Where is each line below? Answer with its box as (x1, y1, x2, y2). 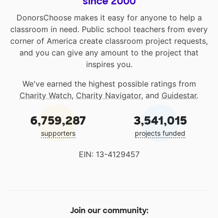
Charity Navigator (76, 90, 141, 100)
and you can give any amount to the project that (19, 47, 199, 57)
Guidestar (162, 90, 197, 100)
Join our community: (70, 205, 148, 216)
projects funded (135, 128, 185, 137)
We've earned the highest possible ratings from (22, 78, 196, 89)
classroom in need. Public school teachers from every (10, 24, 208, 34)
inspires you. (86, 59, 132, 69)
